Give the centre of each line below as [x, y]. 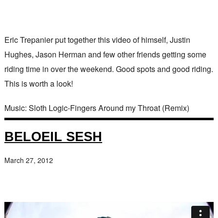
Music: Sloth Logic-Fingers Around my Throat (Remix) [97, 108]
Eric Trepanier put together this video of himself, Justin [97, 40]
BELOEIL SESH [53, 136]
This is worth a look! [38, 83]
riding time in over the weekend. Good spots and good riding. [109, 69]
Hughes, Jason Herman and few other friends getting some [105, 54]
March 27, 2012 [28, 160]
